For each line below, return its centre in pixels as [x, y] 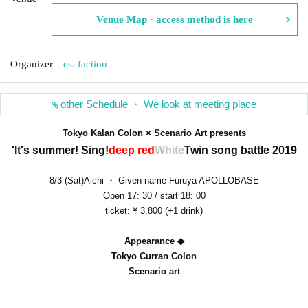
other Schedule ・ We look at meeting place [158, 104]
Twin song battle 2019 [240, 150]
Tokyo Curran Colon [154, 256]
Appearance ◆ [154, 241]
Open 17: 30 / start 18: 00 [154, 195]
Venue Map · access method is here [175, 19]
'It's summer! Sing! [60, 150]
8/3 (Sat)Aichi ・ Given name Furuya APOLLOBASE [154, 180]
